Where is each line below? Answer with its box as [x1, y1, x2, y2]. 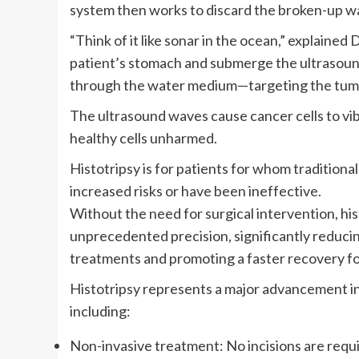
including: [70, 302, 131, 321]
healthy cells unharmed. [70, 129, 217, 147]
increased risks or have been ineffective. [70, 182, 321, 200]
